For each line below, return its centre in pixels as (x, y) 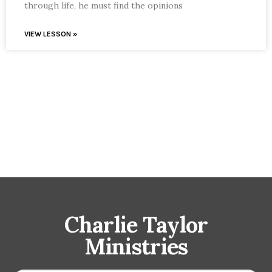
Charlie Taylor (136, 224)
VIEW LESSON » (51, 34)
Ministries (136, 246)
